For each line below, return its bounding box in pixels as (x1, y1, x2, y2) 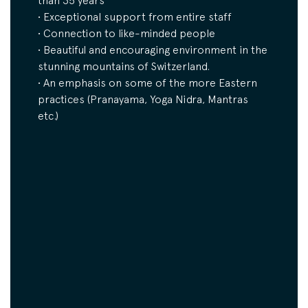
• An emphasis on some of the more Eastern (38, 76, 257, 89)
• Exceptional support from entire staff (38, 10, 232, 23)
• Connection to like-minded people (38, 27, 215, 40)
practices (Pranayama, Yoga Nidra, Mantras (38, 93, 248, 106)
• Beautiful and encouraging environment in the (38, 43, 267, 56)
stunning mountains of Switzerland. (38, 60, 210, 73)
